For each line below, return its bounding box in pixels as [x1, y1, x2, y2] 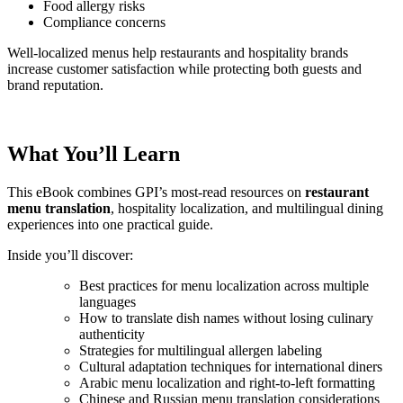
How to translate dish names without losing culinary [79, 310, 373, 327]
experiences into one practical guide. [7, 217, 213, 233]
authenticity [79, 327, 145, 343]
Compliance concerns [43, 14, 166, 31]
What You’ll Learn [7, 142, 180, 166]
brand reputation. [7, 77, 103, 94]
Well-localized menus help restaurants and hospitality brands [7, 45, 348, 61]
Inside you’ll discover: [7, 247, 133, 264]
